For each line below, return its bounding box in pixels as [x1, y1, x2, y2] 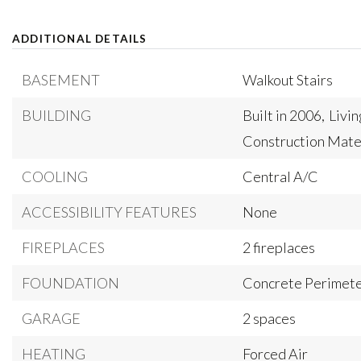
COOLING [22, 168, 88, 185]
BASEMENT [22, 71, 100, 89]
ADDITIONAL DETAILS [12, 32, 147, 45]
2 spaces [243, 309, 297, 327]
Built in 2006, [243, 106, 326, 124]
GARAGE [22, 309, 81, 327]
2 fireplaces [243, 239, 316, 256]
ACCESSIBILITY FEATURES [22, 203, 197, 221]
